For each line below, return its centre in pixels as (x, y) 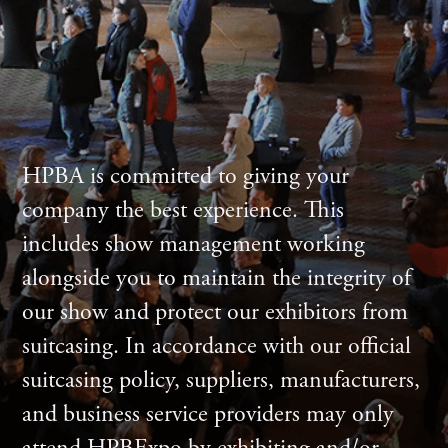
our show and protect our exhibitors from (215, 311)
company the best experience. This (183, 209)
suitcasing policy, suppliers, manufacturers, (221, 379)
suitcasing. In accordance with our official (217, 345)
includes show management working (194, 243)
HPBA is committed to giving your (186, 175)
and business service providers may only (208, 413)
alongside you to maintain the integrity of (217, 277)
